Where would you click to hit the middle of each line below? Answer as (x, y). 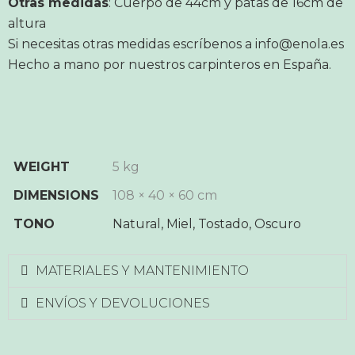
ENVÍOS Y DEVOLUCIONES (123, 303)
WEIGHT (42, 167)
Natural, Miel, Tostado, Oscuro (207, 224)
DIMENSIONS (56, 195)
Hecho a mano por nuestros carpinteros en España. (170, 65)
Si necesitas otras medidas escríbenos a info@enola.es (176, 44)
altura (27, 23)
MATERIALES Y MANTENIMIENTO (143, 271)
